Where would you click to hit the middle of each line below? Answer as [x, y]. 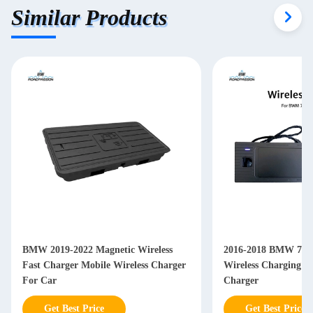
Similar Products [89, 17]
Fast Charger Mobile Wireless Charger [104, 265]
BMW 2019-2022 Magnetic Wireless [97, 250]
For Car [39, 281]
